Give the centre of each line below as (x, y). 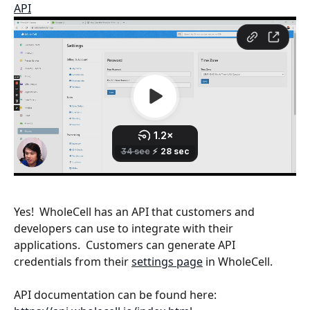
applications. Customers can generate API (126, 245)
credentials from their (73, 261)
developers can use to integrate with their (125, 228)
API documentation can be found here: (117, 294)
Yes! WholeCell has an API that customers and (136, 211)
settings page (167, 261)
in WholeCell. (238, 261)
